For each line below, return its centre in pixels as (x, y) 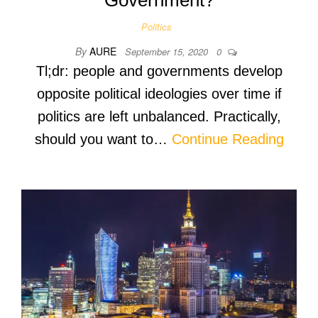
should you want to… (103, 139)
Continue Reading (227, 139)
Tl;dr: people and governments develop (159, 71)
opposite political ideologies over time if (159, 93)
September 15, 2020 (168, 51)
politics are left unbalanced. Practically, (159, 116)
